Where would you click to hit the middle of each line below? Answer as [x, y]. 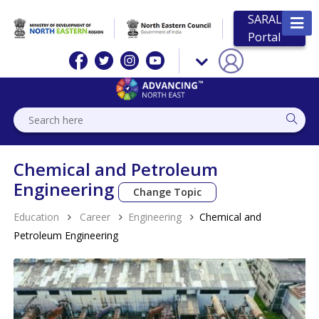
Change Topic [168, 192]
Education [37, 216]
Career [94, 216]
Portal [265, 37]
